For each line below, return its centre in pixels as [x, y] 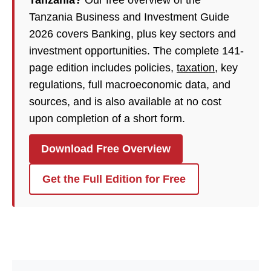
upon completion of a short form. [107, 119]
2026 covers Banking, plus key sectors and [132, 34]
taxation [196, 68]
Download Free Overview [106, 149]
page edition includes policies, [103, 68]
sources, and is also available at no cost [125, 102]
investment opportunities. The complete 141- [136, 51]
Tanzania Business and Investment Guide [129, 17]
